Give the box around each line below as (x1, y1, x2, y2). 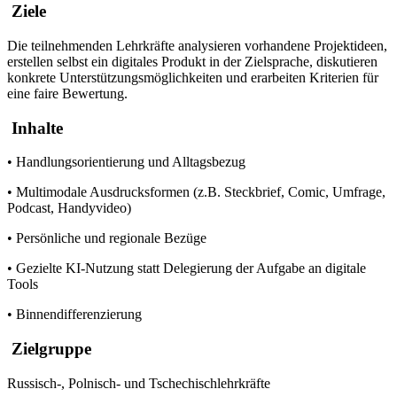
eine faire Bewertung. (7, 85, 128, 101)
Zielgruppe (7, 339, 91, 359)
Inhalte (7, 118, 63, 137)
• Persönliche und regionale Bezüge (7, 230, 206, 246)
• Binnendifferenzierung (7, 307, 142, 323)
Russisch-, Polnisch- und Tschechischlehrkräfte (7, 375, 270, 391)
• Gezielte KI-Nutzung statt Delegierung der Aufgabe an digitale (7, 261, 366, 276)
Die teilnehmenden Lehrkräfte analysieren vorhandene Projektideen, (7, 37, 387, 53)
